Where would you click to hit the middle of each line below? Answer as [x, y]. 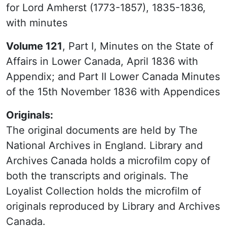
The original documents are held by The [102, 130]
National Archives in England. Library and [104, 145]
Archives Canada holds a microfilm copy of [108, 161]
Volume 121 [34, 46]
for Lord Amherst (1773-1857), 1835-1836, [106, 8]
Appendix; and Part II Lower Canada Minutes [113, 77]
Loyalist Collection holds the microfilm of [104, 191]
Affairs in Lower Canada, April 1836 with [102, 61]
